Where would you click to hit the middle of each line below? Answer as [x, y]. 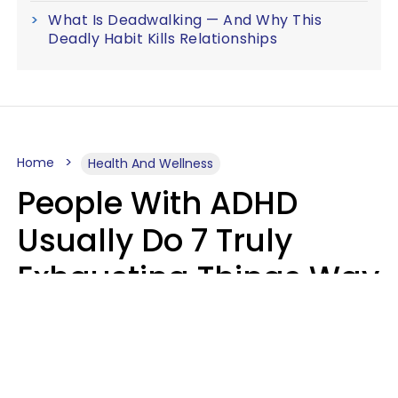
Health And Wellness [151, 164]
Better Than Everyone [182, 315]
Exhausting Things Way [198, 278]
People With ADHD [157, 203]
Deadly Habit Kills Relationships [163, 39]
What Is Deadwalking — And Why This [185, 20]
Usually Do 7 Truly [155, 241]
